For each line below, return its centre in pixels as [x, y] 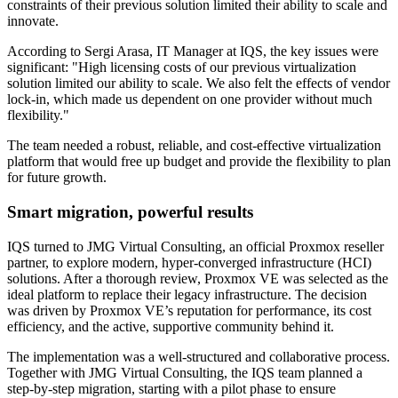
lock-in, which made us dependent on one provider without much [190, 99]
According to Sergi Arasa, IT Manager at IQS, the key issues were [193, 52]
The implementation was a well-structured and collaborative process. [199, 356]
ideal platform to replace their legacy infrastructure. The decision [187, 294]
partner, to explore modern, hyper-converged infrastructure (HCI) [189, 262]
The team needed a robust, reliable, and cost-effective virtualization [194, 146]
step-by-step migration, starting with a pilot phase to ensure [171, 388]
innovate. [33, 21]
